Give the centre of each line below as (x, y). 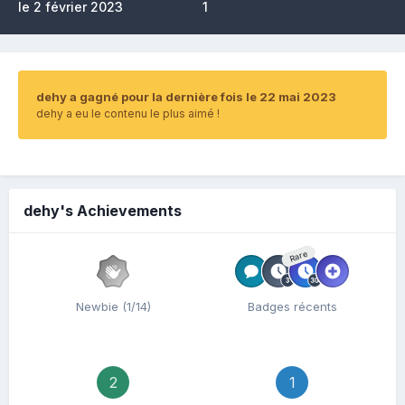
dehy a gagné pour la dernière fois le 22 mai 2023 (186, 97)
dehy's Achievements (103, 211)
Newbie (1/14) (113, 306)
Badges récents (292, 306)
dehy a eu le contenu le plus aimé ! (128, 113)
